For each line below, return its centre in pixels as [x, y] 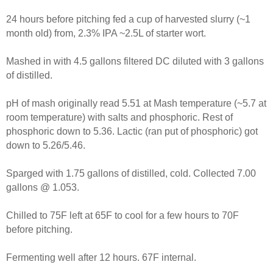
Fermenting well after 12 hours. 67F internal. [101, 257]
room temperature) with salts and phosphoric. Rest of [119, 117]
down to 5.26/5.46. [46, 145]
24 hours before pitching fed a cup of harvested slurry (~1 [128, 19]
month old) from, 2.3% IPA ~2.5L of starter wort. [106, 33]
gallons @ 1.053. [43, 187]
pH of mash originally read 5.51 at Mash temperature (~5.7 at [136, 103]
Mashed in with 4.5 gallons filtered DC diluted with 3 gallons [135, 61]
